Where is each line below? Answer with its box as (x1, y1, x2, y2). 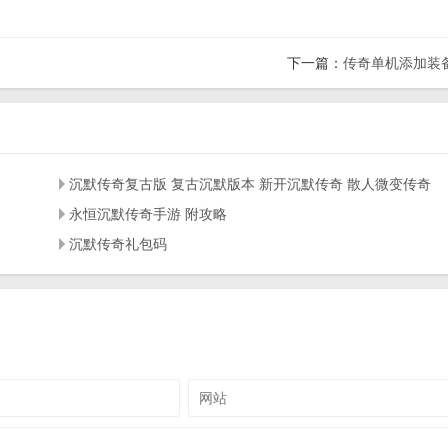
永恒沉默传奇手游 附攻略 (68, 206, 227, 222)
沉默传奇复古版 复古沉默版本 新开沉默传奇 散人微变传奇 (68, 176, 431, 192)
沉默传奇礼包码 (68, 236, 167, 252)
